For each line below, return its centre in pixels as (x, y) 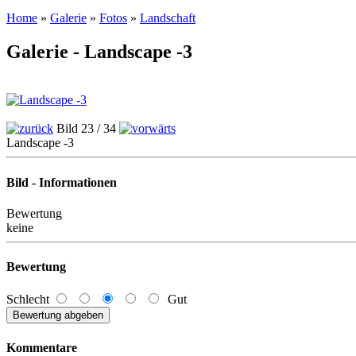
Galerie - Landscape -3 (99, 52)
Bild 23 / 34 (86, 129)
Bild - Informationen (62, 182)
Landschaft (168, 18)
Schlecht (29, 300)
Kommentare (42, 347)
